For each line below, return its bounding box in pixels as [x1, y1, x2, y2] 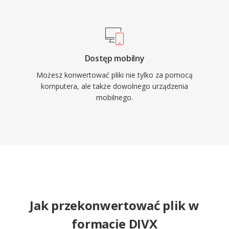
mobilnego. [96, 93, 133, 102]
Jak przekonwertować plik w [30, 197, 199, 214]
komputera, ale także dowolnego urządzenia [41, 81, 188, 91]
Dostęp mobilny [84, 53, 145, 64]
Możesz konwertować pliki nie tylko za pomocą [36, 70, 193, 80]
